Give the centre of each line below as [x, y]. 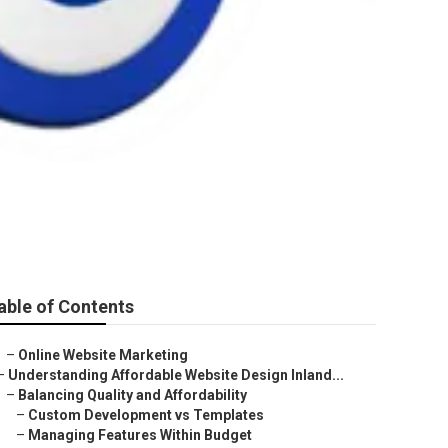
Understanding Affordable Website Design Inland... [176, 375]
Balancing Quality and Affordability [132, 395]
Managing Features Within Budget [140, 435]
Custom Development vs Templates [146, 415]
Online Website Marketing [103, 355]
